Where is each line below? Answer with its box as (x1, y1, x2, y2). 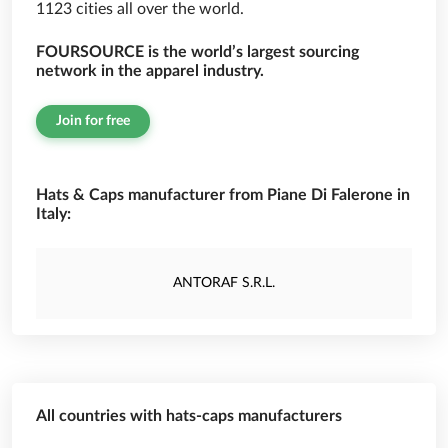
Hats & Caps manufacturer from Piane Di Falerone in (36, 187, 410, 203)
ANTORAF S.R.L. (173, 276, 275, 290)
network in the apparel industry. (36, 63, 264, 79)
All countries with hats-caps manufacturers (36, 408, 342, 424)
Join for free (56, 114, 130, 128)
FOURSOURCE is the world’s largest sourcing (36, 44, 359, 60)
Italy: (36, 206, 71, 222)
